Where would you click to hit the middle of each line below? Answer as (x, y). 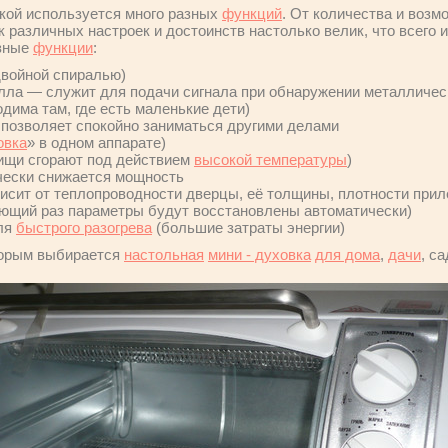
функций (252, 13)
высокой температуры (270, 159)
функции (63, 47)
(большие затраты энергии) (248, 227)
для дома (347, 254)
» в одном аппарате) (96, 142)
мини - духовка (259, 254)
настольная (164, 254)
